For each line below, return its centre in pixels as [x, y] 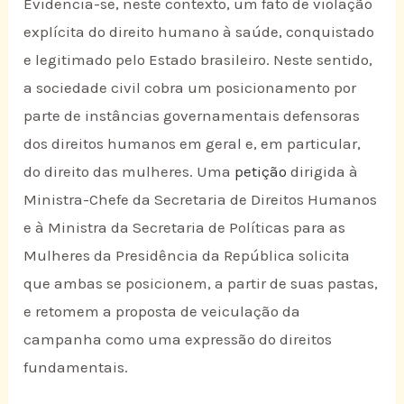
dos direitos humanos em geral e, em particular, [193, 143]
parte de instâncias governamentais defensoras [192, 115]
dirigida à [323, 171]
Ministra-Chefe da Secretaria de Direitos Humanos [201, 199]
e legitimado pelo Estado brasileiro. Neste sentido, [198, 59]
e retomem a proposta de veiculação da [162, 311]
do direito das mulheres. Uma [129, 171]
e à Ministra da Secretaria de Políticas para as [185, 227]
